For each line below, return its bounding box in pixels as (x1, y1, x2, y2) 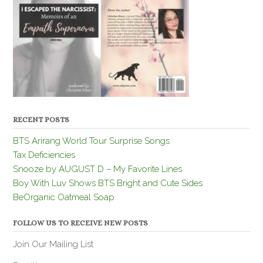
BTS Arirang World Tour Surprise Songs (13, 135, 170, 146)
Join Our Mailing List (13, 238, 93, 249)
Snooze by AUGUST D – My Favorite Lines (13, 163, 182, 174)
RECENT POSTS (13, 114, 69, 124)
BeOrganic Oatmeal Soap (13, 191, 114, 203)
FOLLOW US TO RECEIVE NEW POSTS (13, 218, 148, 227)
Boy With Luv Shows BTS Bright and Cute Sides (13, 177, 203, 188)
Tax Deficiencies (13, 149, 75, 160)
